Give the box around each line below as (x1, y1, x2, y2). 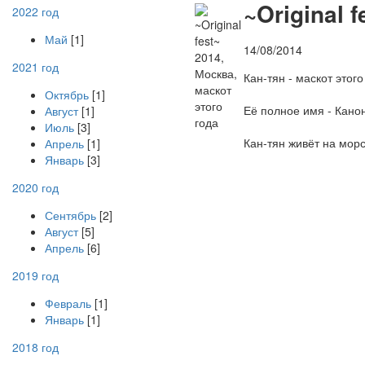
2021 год (12, 59, 59, 75)
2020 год (12, 179, 59, 196)
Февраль (45, 295, 91, 311)
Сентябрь (45, 207, 96, 223)
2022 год (12, 3, 59, 20)
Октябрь (45, 86, 89, 103)
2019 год (12, 267, 59, 284)
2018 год (12, 339, 59, 355)
